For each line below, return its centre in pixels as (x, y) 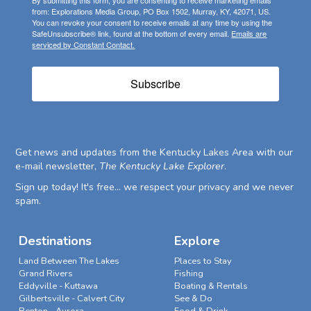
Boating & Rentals (211, 286)
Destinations (55, 241)
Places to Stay (203, 261)
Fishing (188, 274)
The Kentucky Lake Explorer (162, 167)
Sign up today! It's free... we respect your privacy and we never (155, 187)
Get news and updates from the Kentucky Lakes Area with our (154, 153)
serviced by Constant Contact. (84, 45)
